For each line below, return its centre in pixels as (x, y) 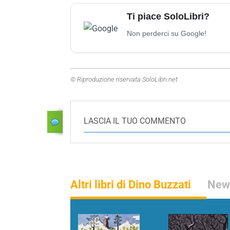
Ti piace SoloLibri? (168, 17)
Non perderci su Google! (167, 34)
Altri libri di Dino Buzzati (131, 185)
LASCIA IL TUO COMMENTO (135, 121)
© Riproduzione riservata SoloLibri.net (124, 80)
